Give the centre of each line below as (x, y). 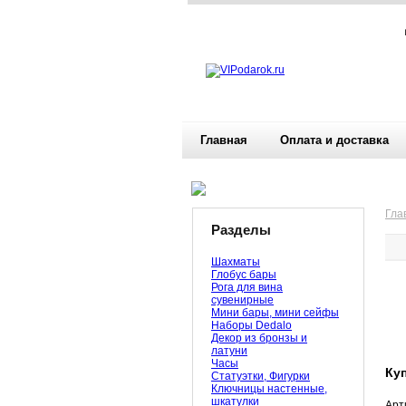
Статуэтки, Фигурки (261, 376)
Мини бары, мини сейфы (275, 313)
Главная (224, 140)
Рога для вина (247, 287)
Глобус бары (244, 275)
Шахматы (236, 262)
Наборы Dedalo (251, 325)
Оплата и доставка (334, 140)
